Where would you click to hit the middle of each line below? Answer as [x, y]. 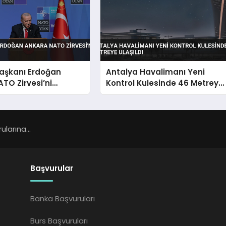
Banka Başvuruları [63, 198]
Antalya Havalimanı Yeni [156, 72]
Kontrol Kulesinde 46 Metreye [165, 83]
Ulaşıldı [120, 94]
